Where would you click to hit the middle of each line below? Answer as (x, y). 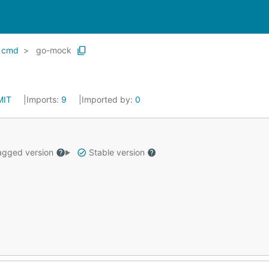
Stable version (116, 152)
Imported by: (108, 99)
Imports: (44, 99)
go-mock (54, 50)
